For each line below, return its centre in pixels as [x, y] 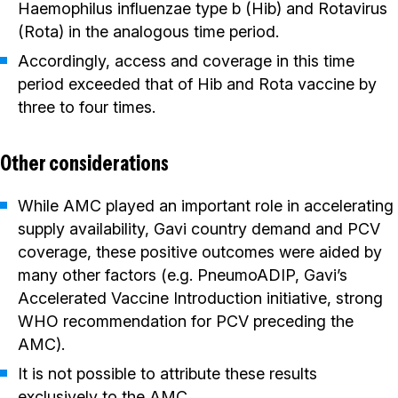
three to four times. [87, 107]
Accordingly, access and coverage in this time [186, 61]
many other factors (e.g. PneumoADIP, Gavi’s [183, 275]
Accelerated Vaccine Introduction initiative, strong [200, 298]
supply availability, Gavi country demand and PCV [199, 229]
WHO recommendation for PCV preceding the [186, 322]
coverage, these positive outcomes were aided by [200, 252]
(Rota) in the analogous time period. [148, 32]
